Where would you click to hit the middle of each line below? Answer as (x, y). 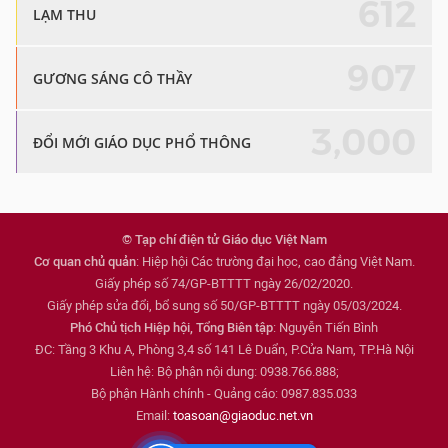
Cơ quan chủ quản (84, 262)
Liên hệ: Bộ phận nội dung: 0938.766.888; (224, 372)
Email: (154, 416)
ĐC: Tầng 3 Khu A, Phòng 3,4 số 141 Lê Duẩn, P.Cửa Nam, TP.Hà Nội (224, 350)
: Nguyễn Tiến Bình (325, 328)
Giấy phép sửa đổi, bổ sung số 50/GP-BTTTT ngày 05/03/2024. (224, 306)
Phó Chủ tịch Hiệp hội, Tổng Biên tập (171, 328)
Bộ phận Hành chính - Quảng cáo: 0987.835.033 (224, 394)
